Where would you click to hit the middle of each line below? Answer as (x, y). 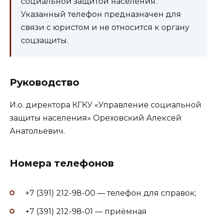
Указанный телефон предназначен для (101, 15)
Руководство (45, 83)
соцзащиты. (45, 41)
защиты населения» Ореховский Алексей (96, 118)
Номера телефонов (62, 163)
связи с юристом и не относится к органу (105, 28)
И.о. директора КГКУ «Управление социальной (106, 105)
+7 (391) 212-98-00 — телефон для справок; (111, 193)
